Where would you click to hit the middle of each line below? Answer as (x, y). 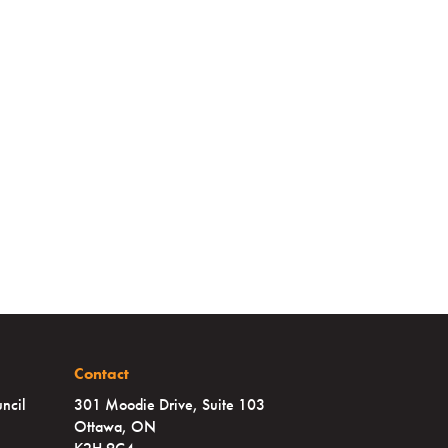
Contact (101, 373)
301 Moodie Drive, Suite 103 (169, 404)
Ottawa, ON (115, 426)
